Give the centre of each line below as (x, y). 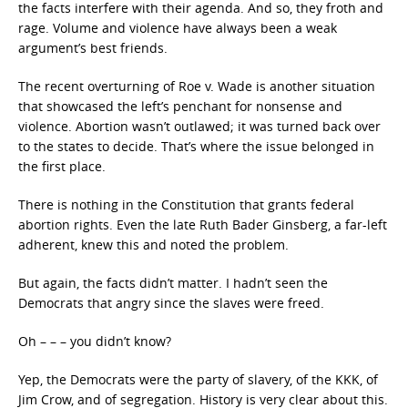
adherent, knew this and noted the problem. (153, 245)
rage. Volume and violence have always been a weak (178, 28)
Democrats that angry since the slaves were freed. (171, 303)
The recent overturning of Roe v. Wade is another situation (197, 86)
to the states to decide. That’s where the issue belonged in (196, 146)
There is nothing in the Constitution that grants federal (186, 204)
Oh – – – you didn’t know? (95, 341)
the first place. (62, 166)
